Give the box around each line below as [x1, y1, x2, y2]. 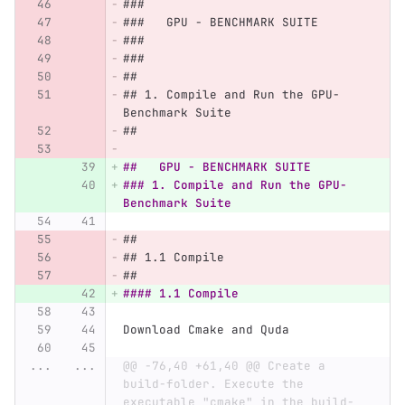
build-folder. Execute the [122, 376, 304, 392]
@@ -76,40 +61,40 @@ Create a [122, 358, 325, 374]
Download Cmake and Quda [122, 322, 289, 338]
